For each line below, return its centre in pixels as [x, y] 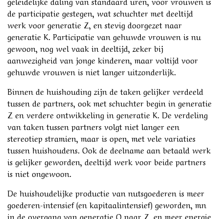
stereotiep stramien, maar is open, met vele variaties [101, 138]
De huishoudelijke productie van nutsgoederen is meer [106, 192]
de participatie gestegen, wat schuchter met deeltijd [100, 12]
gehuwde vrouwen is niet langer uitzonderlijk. [92, 71]
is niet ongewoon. [39, 173]
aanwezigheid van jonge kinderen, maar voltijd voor [103, 59]
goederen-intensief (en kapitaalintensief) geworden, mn [107, 204]
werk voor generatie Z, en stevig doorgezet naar [95, 24]
